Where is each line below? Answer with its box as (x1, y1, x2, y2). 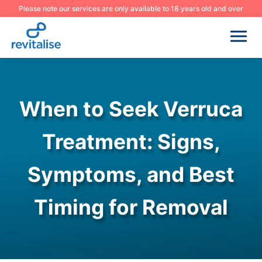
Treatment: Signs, (42, 129, 220, 154)
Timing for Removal (34, 195, 228, 220)
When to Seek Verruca (19, 96, 243, 122)
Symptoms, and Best (27, 162, 235, 187)
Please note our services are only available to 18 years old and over (19, 4, 243, 13)
